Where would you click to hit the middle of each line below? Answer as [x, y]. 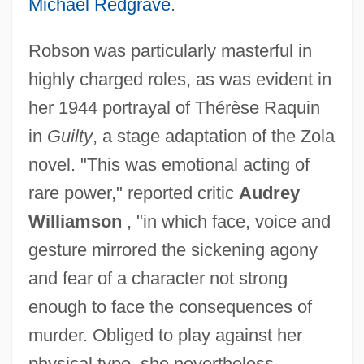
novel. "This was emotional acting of [169, 164]
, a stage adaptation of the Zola [213, 136]
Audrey [269, 193]
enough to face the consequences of [170, 306]
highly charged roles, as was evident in [180, 79]
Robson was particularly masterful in [170, 50]
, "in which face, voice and [226, 221]
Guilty [69, 136]
